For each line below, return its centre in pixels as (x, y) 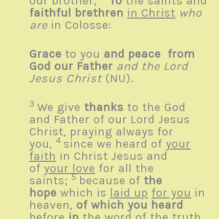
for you (171, 193)
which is (83, 193)
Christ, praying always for (101, 132)
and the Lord (152, 66)
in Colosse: (83, 25)
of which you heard (130, 205)
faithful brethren (77, 13)
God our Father (71, 66)
